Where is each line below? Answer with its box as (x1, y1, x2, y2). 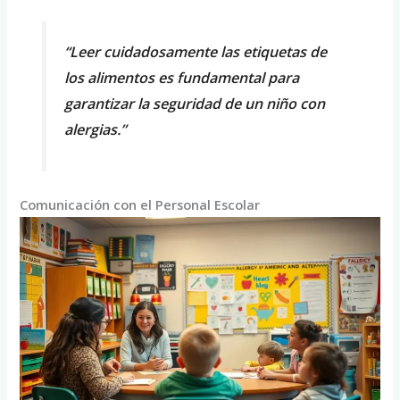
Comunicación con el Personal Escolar (20, 196, 261, 214)
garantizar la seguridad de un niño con (63, 93, 325, 113)
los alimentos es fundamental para (63, 67, 299, 87)
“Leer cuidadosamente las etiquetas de (63, 41, 327, 62)
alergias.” (63, 119, 126, 139)
